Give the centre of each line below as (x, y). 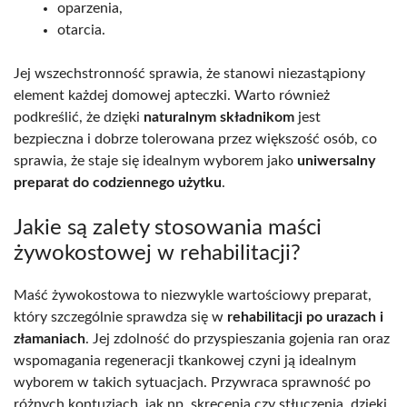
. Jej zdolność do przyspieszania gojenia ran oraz (238, 338)
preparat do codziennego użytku (118, 182)
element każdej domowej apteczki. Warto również (172, 95)
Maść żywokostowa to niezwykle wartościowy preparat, (193, 295)
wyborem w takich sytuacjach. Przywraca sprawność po (192, 382)
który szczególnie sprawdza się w (120, 317)
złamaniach (50, 338)
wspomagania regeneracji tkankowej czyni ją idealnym (185, 360)
